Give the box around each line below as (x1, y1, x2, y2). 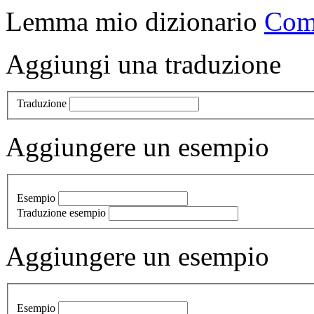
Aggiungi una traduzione (6, 49, 281, 79)
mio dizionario (95, 6, 257, 36)
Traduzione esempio (17, 207, 106, 219)
